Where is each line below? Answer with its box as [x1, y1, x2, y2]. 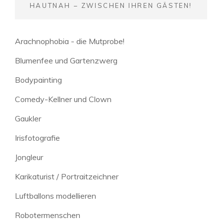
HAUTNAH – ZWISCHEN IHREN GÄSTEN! [29, 1, 193, 9]
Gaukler [15, 113, 41, 123]
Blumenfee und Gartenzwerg [15, 55, 117, 65]
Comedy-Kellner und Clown [15, 94, 111, 104]
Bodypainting [15, 74, 62, 85]
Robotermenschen [15, 210, 80, 220]
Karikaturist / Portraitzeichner [15, 171, 118, 181]
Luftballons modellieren [15, 190, 96, 201]
